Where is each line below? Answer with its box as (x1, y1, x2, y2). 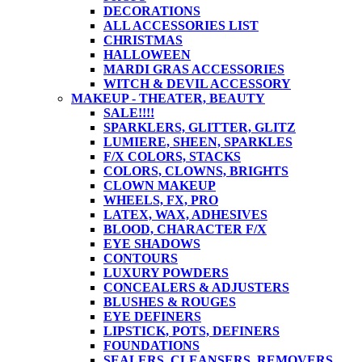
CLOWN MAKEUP (103, 178, 216, 192)
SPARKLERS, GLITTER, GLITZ (103, 120, 296, 134)
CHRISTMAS (103, 32, 183, 47)
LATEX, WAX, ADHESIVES (103, 207, 267, 221)
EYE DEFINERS (103, 309, 201, 323)
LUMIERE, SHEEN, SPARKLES (103, 134, 293, 149)
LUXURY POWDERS (103, 265, 229, 280)
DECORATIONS (103, 3, 200, 18)
